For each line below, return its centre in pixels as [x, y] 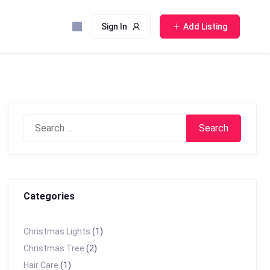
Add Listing [206, 27]
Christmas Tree [54, 248]
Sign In [114, 27]
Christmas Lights [57, 231]
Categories [49, 196]
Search [37, 123]
